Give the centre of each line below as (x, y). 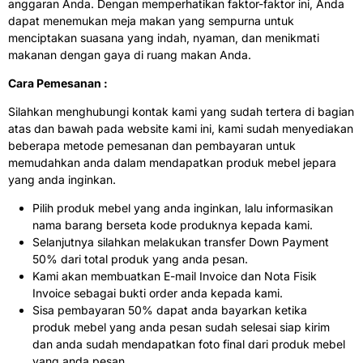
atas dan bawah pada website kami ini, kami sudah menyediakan (181, 129)
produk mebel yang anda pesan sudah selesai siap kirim (181, 327)
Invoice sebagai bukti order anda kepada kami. (158, 293)
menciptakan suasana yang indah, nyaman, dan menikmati (164, 38)
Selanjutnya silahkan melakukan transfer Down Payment (181, 242)
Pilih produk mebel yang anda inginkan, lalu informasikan (183, 208)
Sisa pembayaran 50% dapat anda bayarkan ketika (170, 310)
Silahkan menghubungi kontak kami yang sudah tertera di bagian (181, 112)
